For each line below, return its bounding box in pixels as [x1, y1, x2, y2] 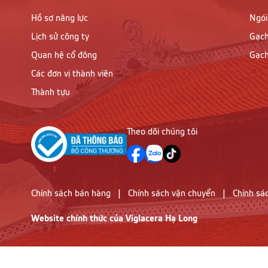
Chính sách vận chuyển [128, 189, 215, 199]
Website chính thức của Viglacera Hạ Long [31, 214, 197, 224]
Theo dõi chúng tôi [127, 127, 197, 138]
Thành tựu [31, 88, 70, 98]
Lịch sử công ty [31, 32, 89, 42]
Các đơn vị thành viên [31, 69, 113, 80]
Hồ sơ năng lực [31, 14, 88, 24]
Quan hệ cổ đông [31, 51, 97, 61]
